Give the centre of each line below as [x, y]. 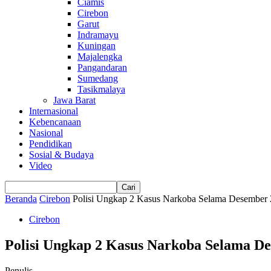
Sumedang [98, 78]
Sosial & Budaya [61, 155]
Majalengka [100, 57]
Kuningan [96, 46]
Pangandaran [102, 67]
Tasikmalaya [101, 89]
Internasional [54, 111]
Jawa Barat [74, 100]
